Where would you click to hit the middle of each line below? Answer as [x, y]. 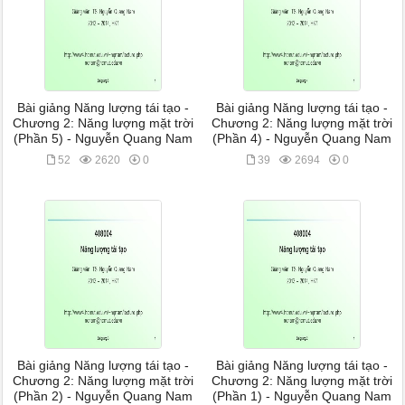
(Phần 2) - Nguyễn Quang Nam [103, 396]
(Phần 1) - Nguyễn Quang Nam [302, 396]
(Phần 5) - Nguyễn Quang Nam [103, 139]
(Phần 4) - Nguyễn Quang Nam [302, 139]
